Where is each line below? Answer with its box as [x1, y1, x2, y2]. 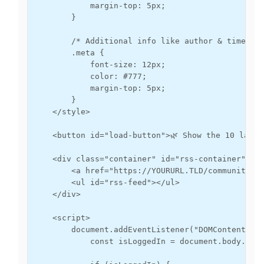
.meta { [34, 48, 104, 57]
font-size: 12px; [34, 60, 166, 69]
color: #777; [34, 72, 147, 81]
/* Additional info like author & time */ [34, 37, 260, 45]
